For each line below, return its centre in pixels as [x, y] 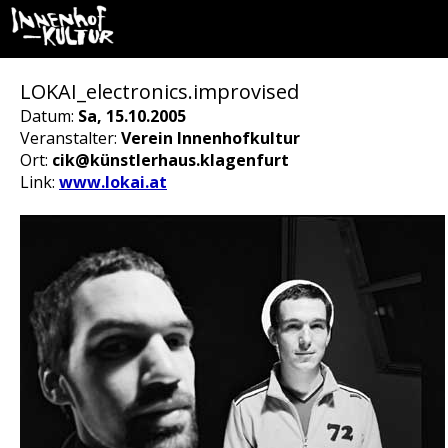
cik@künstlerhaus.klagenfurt [170, 160]
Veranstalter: [70, 138]
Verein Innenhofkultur [210, 138]
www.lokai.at [113, 182]
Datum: [49, 116]
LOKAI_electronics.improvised [159, 91]
